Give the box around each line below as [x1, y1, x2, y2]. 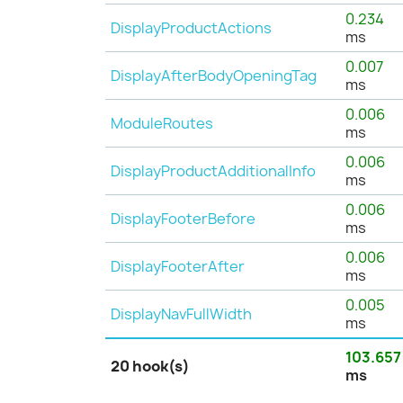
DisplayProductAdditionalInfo [111, 160, 317, 181]
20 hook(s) [111, 355, 191, 376]
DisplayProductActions [111, 17, 273, 38]
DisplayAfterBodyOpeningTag [111, 65, 318, 85]
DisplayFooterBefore [111, 208, 256, 228]
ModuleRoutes [111, 112, 214, 133]
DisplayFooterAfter [111, 255, 246, 276]
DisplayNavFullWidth [111, 303, 253, 324]
